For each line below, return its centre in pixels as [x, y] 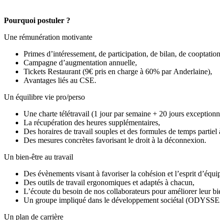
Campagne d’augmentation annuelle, [80, 62]
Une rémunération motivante [48, 37]
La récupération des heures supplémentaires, [92, 122]
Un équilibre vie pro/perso [44, 97]
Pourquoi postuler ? [37, 20]
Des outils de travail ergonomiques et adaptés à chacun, [109, 182]
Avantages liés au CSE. [60, 80]
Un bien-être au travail [39, 157]
